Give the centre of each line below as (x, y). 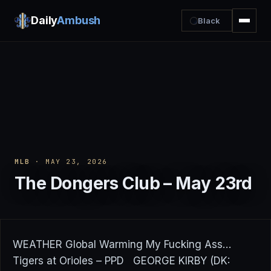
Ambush (79, 20)
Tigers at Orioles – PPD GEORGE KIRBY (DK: (121, 261)
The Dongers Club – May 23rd (133, 183)
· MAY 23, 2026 (69, 162)
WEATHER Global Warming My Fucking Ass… (122, 244)
